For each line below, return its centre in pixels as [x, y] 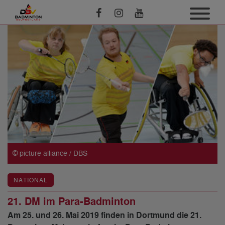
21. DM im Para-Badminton [72, 202]
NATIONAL [31, 180]
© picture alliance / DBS [50, 153]
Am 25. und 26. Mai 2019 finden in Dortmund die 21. [104, 215]
